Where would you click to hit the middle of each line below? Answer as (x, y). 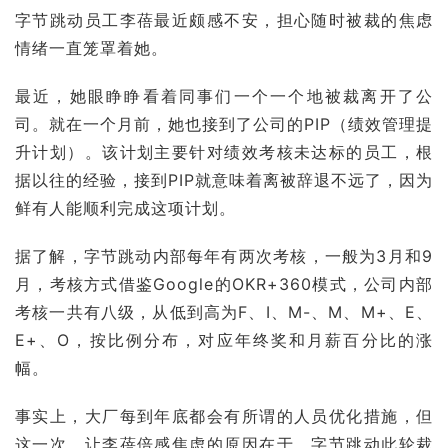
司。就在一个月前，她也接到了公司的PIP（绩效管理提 (224, 124)
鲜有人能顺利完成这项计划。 (125, 208)
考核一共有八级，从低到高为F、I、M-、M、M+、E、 (224, 312)
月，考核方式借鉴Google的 (123, 284)
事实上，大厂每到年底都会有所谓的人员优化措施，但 (224, 416)
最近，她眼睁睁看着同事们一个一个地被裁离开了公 (224, 96)
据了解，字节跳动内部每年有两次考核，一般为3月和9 (224, 256)
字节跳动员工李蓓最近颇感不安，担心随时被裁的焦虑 (224, 20)
